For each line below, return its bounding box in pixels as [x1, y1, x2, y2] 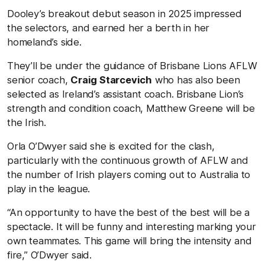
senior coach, [7, 73, 71, 86]
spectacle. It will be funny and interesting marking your [7, 220, 256, 232]
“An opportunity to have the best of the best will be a [7, 206, 250, 218]
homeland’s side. [7, 35, 82, 48]
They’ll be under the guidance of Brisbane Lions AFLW [7, 59, 257, 72]
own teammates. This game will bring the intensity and [7, 234, 252, 247]
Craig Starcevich [70, 73, 153, 86]
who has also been [152, 73, 240, 86]
